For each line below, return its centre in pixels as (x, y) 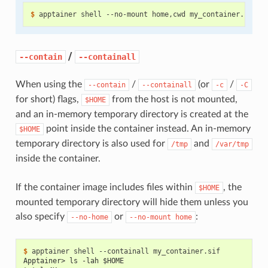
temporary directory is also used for (91, 144)
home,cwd (168, 15)
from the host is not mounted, (173, 100)
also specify (41, 217)
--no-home (89, 217)
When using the (50, 85)
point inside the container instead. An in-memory (147, 129)
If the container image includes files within (105, 188)
